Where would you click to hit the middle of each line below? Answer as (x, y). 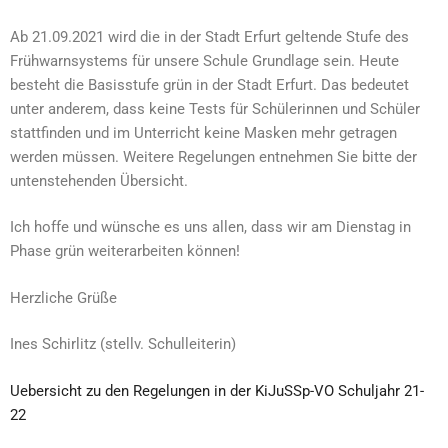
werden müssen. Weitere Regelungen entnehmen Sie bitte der (213, 156)
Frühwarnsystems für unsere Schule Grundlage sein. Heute (204, 60)
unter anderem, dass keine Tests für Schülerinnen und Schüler (215, 108)
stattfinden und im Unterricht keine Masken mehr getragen (203, 132)
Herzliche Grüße (63, 297)
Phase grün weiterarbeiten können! (125, 251)
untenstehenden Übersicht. (99, 180)
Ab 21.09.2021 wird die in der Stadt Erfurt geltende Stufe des (209, 36)
